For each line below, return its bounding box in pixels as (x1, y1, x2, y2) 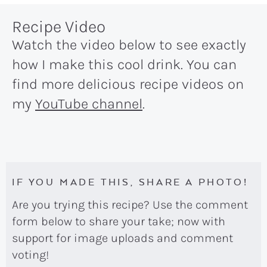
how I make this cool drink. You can (12, 55, 237, 73)
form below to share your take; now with (12, 214, 225, 228)
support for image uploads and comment (12, 231, 233, 245)
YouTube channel (35, 95, 142, 112)
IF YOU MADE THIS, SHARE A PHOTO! (12, 175, 249, 188)
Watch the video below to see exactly (12, 36, 246, 53)
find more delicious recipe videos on (12, 75, 244, 92)
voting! (12, 247, 49, 262)
